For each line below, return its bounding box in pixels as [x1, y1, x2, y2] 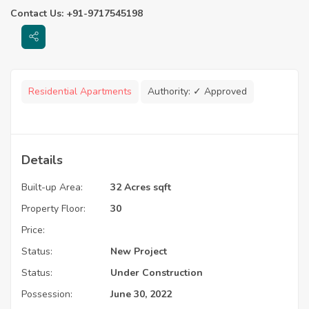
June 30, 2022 [110, 287, 172, 301]
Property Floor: [21, 201, 86, 215]
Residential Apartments [28, 84, 132, 98]
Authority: [148, 84, 193, 98]
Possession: [21, 287, 72, 301]
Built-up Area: [21, 180, 83, 194]
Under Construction [110, 266, 203, 279]
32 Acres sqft [110, 180, 171, 194]
